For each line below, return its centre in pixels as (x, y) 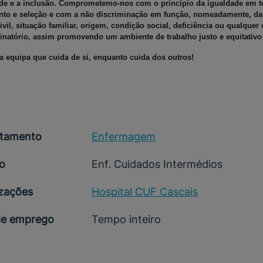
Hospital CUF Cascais (144, 192)
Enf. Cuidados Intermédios (157, 164)
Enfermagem (123, 136)
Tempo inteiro (126, 219)
